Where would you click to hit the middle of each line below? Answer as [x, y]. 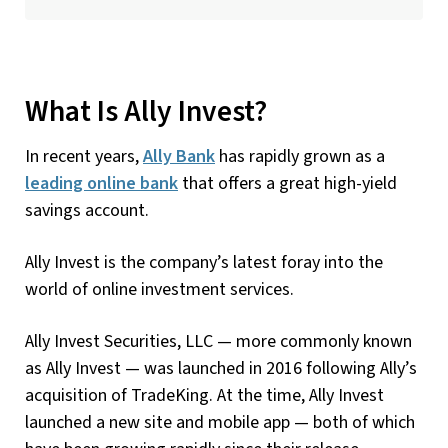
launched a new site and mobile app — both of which [220, 422]
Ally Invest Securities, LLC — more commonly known [218, 341]
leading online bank [101, 183]
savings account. [87, 210]
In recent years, [84, 156]
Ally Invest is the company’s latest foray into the [204, 262]
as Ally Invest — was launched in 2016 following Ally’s [221, 368]
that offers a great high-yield [287, 183]
